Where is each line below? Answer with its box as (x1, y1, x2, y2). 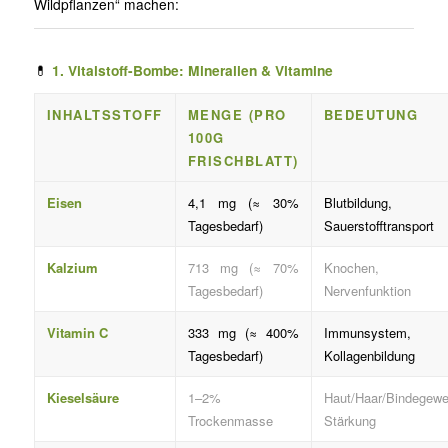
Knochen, (323, 258, 379, 278)
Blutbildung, (323, 193, 392, 213)
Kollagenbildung (323, 346, 415, 366)
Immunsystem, (323, 323, 411, 343)
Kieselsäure (46, 388, 119, 408)
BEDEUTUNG (323, 105, 419, 125)
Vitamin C (46, 323, 108, 343)
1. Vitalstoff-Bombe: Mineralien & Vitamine (51, 59, 333, 80)
